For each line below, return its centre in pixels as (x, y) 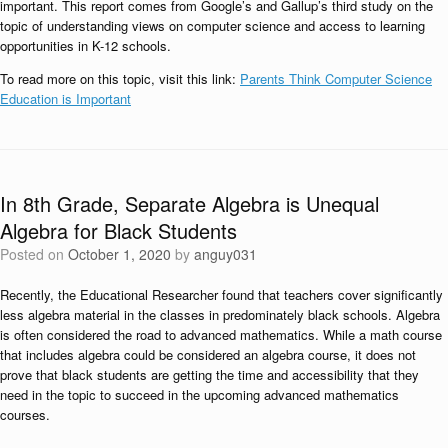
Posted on (38, 253)
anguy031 (225, 253)
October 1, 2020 (119, 253)
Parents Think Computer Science (336, 78)
